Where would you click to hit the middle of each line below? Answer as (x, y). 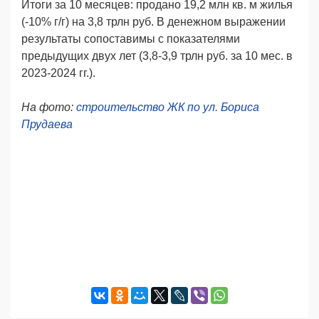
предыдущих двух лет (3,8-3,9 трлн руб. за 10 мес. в (157, 56)
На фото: (49, 107)
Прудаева (47, 124)
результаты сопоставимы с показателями (131, 38)
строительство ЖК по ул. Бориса (168, 107)
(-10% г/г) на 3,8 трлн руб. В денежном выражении (153, 21)
